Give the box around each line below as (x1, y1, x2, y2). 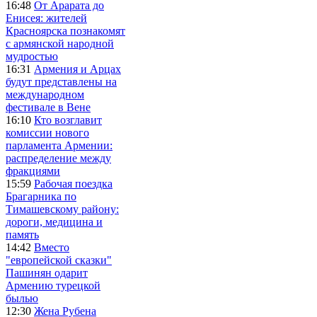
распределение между (6, 151, 111, 164)
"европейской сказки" (6, 253, 112, 266)
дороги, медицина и (6, 215, 103, 228)
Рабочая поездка (34, 177, 113, 190)
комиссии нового (6, 126, 89, 139)
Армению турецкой (6, 279, 100, 292)
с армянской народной (6, 37, 114, 50)
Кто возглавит (34, 113, 102, 126)
